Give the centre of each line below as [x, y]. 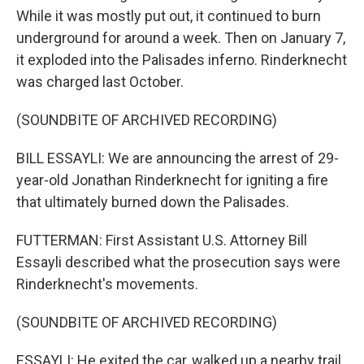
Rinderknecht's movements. [107, 284]
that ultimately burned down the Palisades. [153, 202]
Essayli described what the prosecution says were [178, 262]
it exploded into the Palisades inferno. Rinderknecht [182, 60]
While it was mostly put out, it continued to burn [169, 16]
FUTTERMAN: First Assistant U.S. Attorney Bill [162, 240]
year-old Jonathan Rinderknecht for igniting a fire [172, 180]
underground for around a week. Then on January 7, [181, 38]
